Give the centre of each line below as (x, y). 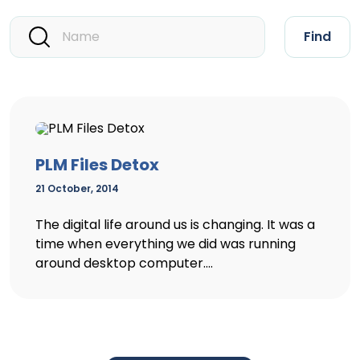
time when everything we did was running (166, 244)
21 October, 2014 (77, 188)
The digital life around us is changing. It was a (175, 225)
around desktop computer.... (124, 263)
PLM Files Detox (97, 165)
